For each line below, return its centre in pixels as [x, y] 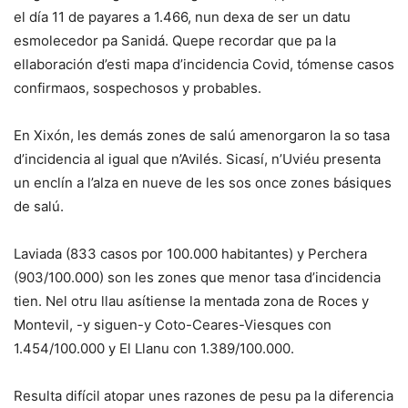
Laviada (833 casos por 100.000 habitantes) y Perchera [190, 253]
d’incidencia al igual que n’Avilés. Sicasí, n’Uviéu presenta [197, 158]
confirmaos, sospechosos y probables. [138, 87]
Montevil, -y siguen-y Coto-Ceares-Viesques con [173, 324]
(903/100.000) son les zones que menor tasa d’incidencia [197, 277]
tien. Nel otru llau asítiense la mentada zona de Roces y [191, 301]
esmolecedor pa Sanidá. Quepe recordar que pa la [175, 40]
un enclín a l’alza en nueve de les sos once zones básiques [203, 182]
